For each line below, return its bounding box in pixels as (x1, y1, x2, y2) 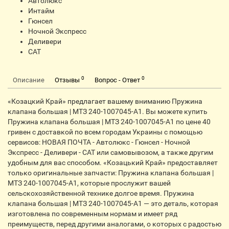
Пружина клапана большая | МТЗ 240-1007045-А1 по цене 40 (8, 118, 211, 126)
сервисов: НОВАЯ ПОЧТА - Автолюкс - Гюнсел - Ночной (8, 138, 190, 146)
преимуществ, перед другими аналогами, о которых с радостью (8, 220, 221, 228)
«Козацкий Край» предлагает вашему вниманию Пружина (8, 97, 202, 105)
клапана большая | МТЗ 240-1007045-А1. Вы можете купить (8, 107, 208, 116)
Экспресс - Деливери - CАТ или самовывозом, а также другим (8, 148, 213, 156)
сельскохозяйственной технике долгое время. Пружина (8, 189, 194, 197)
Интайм (28, 7, 54, 15)
